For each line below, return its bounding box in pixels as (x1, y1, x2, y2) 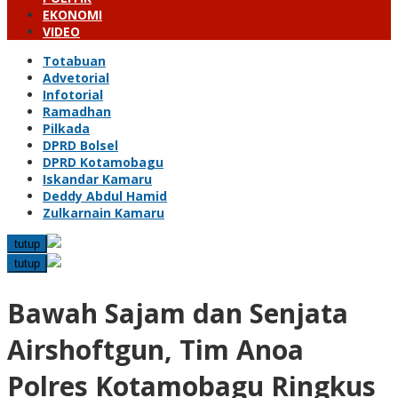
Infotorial (43, 86, 103, 103)
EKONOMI (43, 6, 102, 23)
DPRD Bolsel (43, 137, 118, 154)
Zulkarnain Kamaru (43, 204, 164, 221)
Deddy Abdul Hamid (43, 187, 167, 204)
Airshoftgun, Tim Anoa (7, 330, 304, 368)
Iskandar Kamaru (43, 171, 152, 187)
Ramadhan (43, 103, 111, 120)
